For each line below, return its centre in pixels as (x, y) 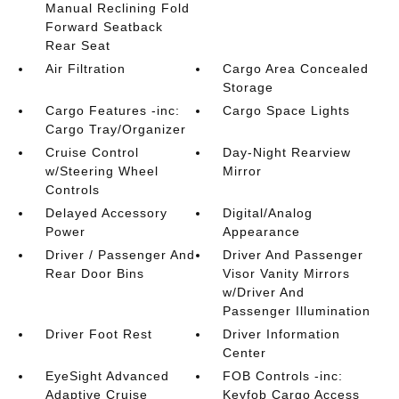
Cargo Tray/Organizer (115, 129)
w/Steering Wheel (102, 171)
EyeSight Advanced (107, 376)
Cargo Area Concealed (296, 69)
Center (245, 353)
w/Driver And (264, 292)
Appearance (262, 232)
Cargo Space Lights (287, 110)
